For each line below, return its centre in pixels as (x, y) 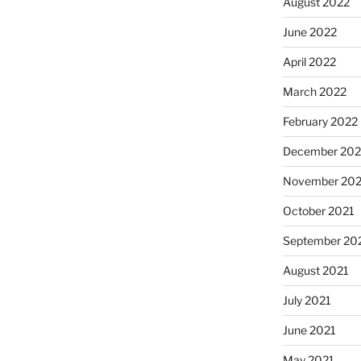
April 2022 (309, 62)
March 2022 (314, 92)
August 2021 (315, 271)
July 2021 (307, 301)
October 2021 (318, 211)
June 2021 (309, 330)
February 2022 (320, 122)
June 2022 (309, 32)
